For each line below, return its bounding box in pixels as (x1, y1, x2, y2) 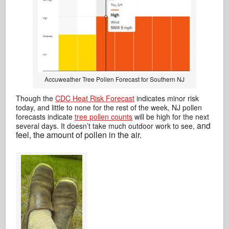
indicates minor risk (134, 93, 199, 103)
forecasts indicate (16, 111, 75, 122)
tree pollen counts (75, 111, 133, 122)
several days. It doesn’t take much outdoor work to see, (16, 121, 197, 131)
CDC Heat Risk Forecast (55, 93, 135, 103)
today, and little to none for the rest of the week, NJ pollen (16, 102, 202, 112)
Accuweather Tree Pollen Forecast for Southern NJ (44, 75, 185, 83)
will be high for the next (132, 111, 210, 122)
